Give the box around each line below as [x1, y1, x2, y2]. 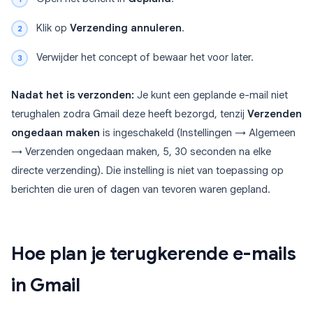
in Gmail [11, 274, 80, 297]
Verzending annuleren [70, 22, 182, 35]
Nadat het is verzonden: [11, 89, 134, 102]
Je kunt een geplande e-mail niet [134, 89, 288, 102]
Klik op [36, 22, 70, 35]
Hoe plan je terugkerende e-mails [11, 242, 296, 265]
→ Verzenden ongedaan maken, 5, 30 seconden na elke [11, 145, 271, 159]
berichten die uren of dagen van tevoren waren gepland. [11, 183, 270, 196]
